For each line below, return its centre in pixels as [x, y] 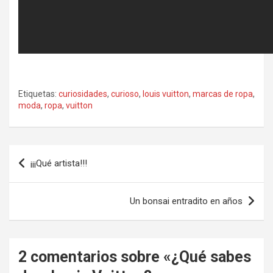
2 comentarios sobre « [95, 257]
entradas [40, 193]
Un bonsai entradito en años [186, 201]
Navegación [49, 154]
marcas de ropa [223, 94]
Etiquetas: [37, 94]
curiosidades [83, 94]
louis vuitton [166, 94]
